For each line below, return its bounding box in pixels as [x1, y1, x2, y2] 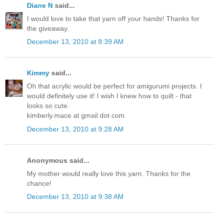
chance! [27, 179, 51, 187]
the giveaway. [27, 24, 69, 32]
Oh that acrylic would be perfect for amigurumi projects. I [27, 82, 202, 90]
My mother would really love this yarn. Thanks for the [27, 169, 191, 177]
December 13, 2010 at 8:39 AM [27, 38, 124, 46]
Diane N [27, 1, 53, 9]
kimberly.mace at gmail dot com [27, 111, 125, 120]
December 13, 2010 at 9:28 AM [27, 125, 124, 133]
